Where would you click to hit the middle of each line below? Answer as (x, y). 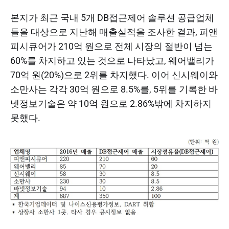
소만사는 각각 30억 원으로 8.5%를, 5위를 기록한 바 (114, 89)
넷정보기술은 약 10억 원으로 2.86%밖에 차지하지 (111, 104)
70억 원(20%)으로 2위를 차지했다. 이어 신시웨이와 (114, 75)
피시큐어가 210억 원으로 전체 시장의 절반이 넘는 (111, 46)
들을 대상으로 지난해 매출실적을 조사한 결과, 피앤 (114, 32)
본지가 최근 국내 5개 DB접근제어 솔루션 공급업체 (112, 18)
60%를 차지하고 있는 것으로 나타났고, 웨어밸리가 (112, 61)
